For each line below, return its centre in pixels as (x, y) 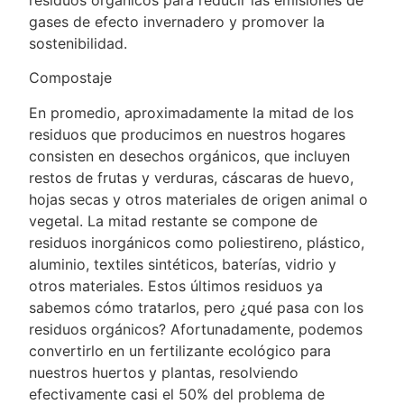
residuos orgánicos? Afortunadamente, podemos (196, 329)
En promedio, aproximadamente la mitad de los (192, 112)
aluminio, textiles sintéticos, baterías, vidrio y (183, 264)
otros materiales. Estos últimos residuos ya (176, 285)
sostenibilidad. (78, 43)
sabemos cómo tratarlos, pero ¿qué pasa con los (197, 307)
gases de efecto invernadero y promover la (177, 21)
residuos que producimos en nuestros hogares (188, 134)
